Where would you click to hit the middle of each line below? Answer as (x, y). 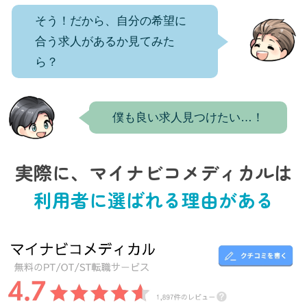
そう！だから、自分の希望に (111, 21)
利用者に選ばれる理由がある (153, 200)
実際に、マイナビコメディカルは (153, 173)
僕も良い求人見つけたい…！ (188, 117)
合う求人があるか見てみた (105, 41)
